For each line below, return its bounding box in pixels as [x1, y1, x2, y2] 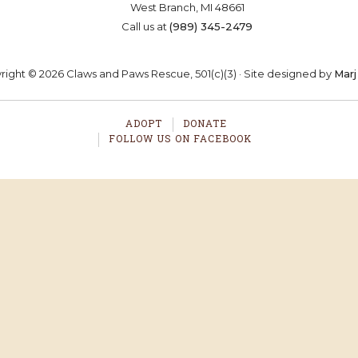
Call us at [121, 20, 169, 33]
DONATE [182, 117, 227, 129]
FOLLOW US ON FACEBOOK [109, 132, 252, 145]
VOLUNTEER [138, 6, 220, 21]
